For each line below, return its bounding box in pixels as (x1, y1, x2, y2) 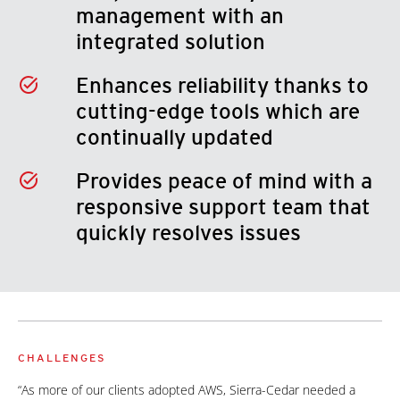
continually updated (75, 124, 273, 150)
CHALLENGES (18, 351, 106, 364)
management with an (75, 3, 284, 29)
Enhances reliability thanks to (75, 72, 369, 98)
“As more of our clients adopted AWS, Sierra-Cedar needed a (18, 381, 355, 398)
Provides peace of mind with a (75, 168, 372, 194)
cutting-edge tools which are (75, 98, 360, 124)
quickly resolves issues (75, 220, 301, 246)
